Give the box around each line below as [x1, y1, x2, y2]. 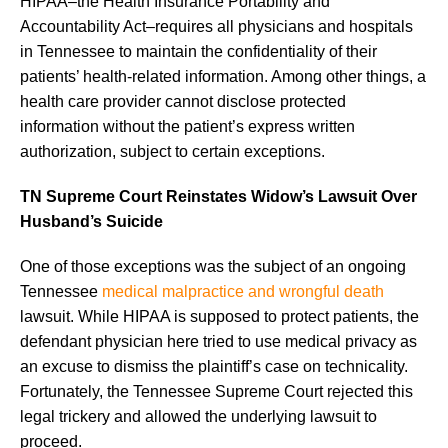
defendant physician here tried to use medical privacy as [20, 332, 417, 350]
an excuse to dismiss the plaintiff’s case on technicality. [20, 357, 408, 375]
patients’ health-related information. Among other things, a [20, 67, 426, 85]
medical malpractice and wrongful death [102, 282, 384, 300]
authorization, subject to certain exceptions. [20, 142, 325, 160]
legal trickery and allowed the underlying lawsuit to [20, 407, 377, 425]
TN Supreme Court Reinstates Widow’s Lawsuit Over [20, 187, 417, 205]
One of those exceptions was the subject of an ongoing [20, 257, 406, 275]
